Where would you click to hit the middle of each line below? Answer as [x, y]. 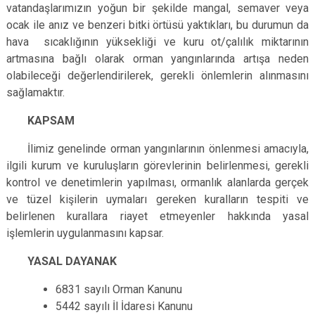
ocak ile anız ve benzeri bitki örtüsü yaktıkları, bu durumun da [157, 25]
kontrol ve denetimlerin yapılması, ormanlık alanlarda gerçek [157, 182]
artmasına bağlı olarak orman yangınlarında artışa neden [157, 59]
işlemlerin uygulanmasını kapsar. [85, 233]
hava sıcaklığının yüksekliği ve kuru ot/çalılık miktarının [157, 42]
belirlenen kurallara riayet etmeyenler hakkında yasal [157, 216]
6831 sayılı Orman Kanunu [119, 289]
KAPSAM [51, 121]
